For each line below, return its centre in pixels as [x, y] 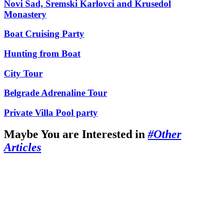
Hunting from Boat [42, 54]
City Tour [23, 73]
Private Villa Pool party [51, 113]
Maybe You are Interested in [76, 134]
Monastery [25, 14]
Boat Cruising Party [44, 34]
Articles [23, 147]
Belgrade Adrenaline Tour [55, 93]
